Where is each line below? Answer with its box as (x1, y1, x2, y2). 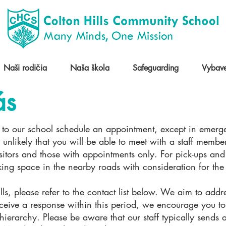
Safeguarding (133, 63, 179, 73)
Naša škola (70, 63, 109, 73)
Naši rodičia (4, 63, 47, 73)
